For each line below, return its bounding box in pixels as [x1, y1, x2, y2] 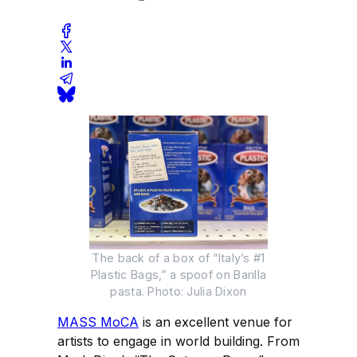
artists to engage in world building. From [57, 332, 300, 349]
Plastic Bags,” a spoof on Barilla [90, 267, 267, 281]
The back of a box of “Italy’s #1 [92, 250, 265, 265]
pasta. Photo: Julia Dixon [110, 284, 247, 298]
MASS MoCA [57, 313, 139, 330]
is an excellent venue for [139, 313, 292, 330]
